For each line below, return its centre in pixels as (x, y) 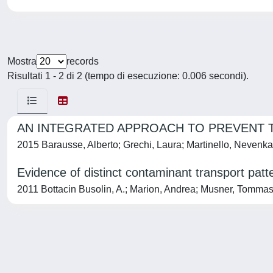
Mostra (22, 61)
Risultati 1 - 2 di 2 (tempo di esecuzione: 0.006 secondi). (128, 76)
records (83, 61)
